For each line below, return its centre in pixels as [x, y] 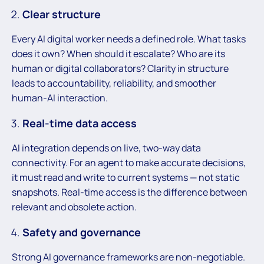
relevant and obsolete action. [74, 207]
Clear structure [62, 14]
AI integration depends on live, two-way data [106, 148]
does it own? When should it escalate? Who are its [118, 54]
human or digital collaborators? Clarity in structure [120, 69]
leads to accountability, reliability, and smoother [114, 83]
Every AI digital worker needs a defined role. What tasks [129, 39]
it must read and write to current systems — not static [126, 178]
